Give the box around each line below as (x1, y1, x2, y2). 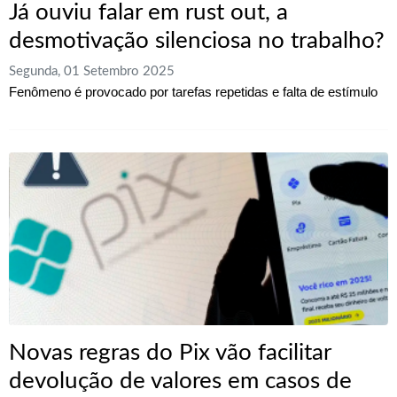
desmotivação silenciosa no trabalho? (9, 29, 385, 53)
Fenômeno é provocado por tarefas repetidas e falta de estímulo (9, 83, 378, 99)
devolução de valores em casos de (9, 369, 352, 393)
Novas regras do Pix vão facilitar (9, 340, 331, 364)
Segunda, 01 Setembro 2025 (9, 64, 175, 78)
